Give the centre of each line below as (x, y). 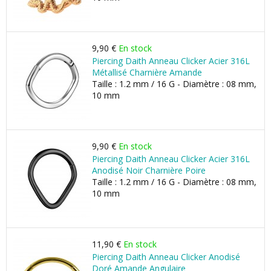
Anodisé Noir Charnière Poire (149, 170)
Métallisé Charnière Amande (147, 72)
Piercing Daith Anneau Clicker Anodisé (166, 257)
